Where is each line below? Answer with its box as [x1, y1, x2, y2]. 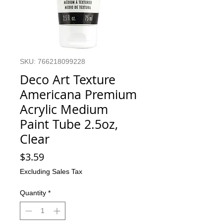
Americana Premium [20, 86, 137, 103]
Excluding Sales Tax [20, 167, 82, 176]
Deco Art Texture [20, 71, 115, 88]
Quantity [20, 189, 46, 197]
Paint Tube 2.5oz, [20, 116, 118, 133]
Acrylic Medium [20, 101, 108, 118]
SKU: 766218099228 [20, 57, 85, 66]
